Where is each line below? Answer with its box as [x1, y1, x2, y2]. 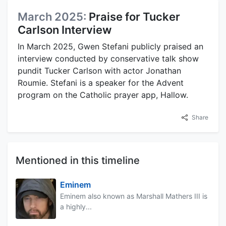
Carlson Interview [18, 23, 111, 36]
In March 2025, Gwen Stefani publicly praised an [18, 41, 203, 51]
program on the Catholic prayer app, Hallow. [18, 89, 188, 100]
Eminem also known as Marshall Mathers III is [60, 191, 207, 200]
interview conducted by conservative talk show [18, 53, 199, 64]
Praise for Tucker [89, 10, 180, 23]
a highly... [60, 202, 92, 211]
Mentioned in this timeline [16, 154, 140, 166]
